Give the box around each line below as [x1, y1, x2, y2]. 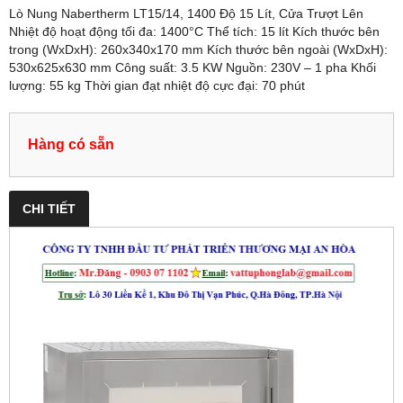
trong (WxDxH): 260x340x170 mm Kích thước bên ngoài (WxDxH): [9, 42, 388, 58]
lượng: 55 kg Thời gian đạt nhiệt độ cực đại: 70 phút [9, 78, 305, 94]
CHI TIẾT [22, 201, 76, 217]
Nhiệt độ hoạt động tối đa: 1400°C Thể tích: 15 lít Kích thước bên [9, 24, 380, 40]
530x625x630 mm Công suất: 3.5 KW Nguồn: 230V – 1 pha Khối [9, 60, 376, 76]
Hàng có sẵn [28, 136, 114, 153]
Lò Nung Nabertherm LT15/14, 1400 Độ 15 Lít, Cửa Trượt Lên [9, 6, 363, 22]
